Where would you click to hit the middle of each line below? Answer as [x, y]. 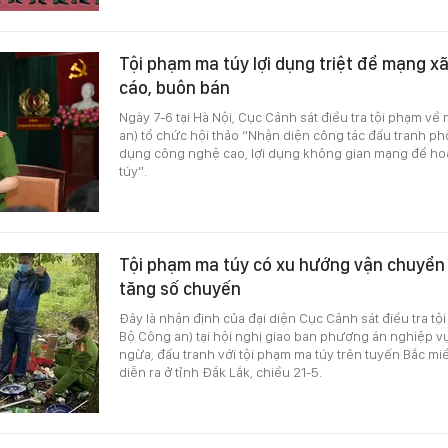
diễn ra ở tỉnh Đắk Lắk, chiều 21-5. [220, 371]
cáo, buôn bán [174, 87]
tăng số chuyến [180, 288]
